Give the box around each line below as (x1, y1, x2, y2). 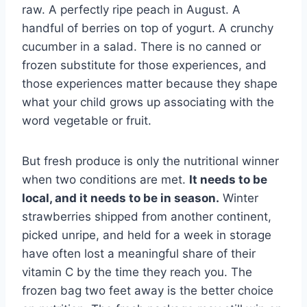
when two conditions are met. (22, 173, 189, 187)
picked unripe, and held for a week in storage (22, 228, 271, 243)
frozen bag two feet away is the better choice (22, 284, 273, 298)
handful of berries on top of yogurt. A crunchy (22, 21, 273, 36)
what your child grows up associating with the (22, 95, 274, 110)
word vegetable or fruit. (22, 114, 151, 128)
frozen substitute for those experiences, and (22, 58, 267, 73)
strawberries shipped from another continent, (22, 210, 271, 224)
